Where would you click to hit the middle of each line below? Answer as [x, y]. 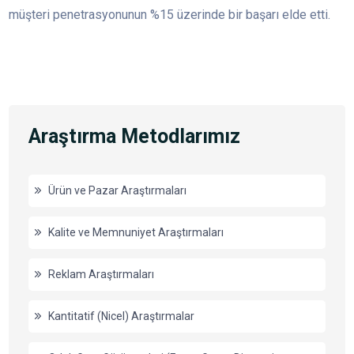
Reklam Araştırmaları [102, 274]
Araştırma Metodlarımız [135, 137]
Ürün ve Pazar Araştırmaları [118, 190]
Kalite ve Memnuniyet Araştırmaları [136, 232]
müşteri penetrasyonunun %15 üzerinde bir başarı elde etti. [170, 15]
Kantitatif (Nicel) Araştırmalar [122, 316]
